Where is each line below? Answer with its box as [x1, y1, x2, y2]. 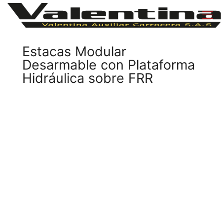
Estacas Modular [22, 43, 126, 60]
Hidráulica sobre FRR [22, 70, 153, 86]
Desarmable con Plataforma [22, 57, 195, 73]
